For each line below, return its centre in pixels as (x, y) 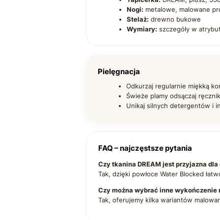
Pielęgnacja (119, 72)
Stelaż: (137, 19)
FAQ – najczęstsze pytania (145, 148)
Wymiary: (142, 29)
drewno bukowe (175, 19)
